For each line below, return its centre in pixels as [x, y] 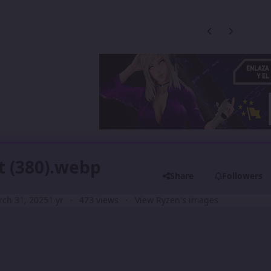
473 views [99, 200]
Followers [243, 175]
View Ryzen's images [176, 200]
